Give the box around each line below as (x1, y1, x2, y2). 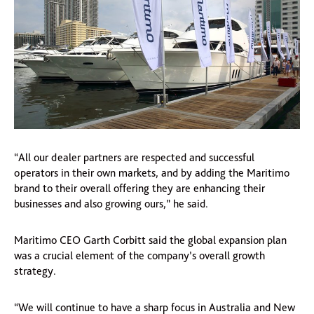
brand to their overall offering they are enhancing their (14, 181, 265, 195)
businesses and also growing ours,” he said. (14, 196, 208, 210)
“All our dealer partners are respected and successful (14, 150, 254, 164)
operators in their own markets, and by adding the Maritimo (14, 165, 289, 179)
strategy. (14, 264, 56, 278)
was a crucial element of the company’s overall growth (14, 248, 265, 262)
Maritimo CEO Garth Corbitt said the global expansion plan (14, 233, 287, 247)
